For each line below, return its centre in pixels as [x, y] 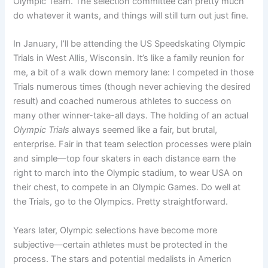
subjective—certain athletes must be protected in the [121, 244]
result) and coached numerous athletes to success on [123, 101]
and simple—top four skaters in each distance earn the [125, 159]
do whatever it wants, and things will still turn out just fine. [131, 15]
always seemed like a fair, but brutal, [144, 130]
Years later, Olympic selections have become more [115, 230]
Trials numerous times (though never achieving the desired [132, 87]
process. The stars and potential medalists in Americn [123, 259]
